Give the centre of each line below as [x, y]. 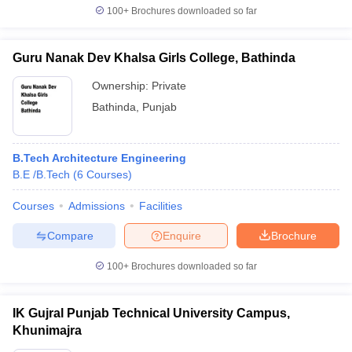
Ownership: [122, 86]
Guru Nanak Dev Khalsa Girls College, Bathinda [154, 58]
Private [169, 86]
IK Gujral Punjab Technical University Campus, [151, 313]
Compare [70, 235]
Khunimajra [47, 330]
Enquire [182, 235]
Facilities [161, 206]
